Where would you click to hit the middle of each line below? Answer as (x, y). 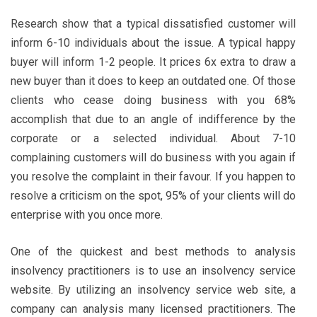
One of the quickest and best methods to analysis (153, 251)
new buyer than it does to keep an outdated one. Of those (153, 81)
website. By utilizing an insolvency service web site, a (153, 289)
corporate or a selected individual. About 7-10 (153, 138)
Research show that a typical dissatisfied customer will (153, 23)
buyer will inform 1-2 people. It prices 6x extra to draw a (153, 62)
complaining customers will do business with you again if (153, 157)
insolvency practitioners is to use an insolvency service (153, 270)
